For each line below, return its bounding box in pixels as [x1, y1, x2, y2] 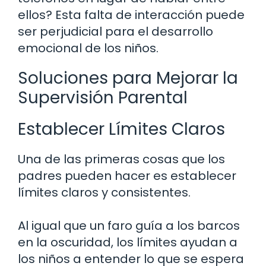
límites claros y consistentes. [18, 183, 191, 201]
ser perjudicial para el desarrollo [18, 23, 213, 40]
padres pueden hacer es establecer [18, 167, 236, 184]
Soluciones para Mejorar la [18, 66, 238, 90]
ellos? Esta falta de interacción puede [18, 6, 245, 23]
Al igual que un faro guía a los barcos [18, 217, 240, 234]
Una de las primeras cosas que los [18, 150, 225, 167]
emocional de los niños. [18, 39, 159, 56]
